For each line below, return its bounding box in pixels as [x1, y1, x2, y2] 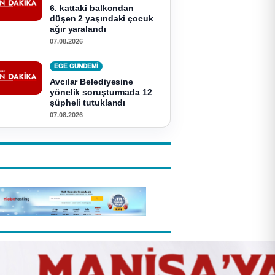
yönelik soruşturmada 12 [50, 87, 152, 97]
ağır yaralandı [50, 24, 106, 34]
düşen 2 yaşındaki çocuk [50, 14, 153, 23]
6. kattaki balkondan [50, 3, 134, 13]
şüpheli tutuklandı [50, 98, 126, 107]
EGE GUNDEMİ [54, 63, 98, 69]
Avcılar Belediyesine [50, 77, 134, 87]
